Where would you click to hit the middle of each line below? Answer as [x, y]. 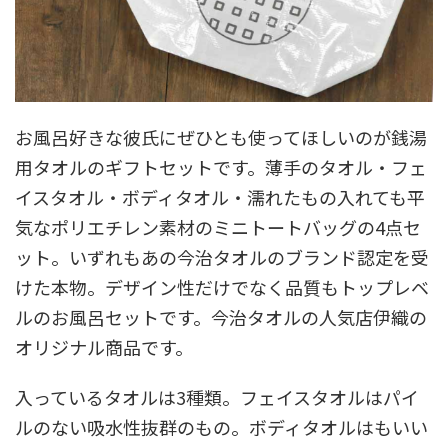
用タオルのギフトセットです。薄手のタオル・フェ [221, 166]
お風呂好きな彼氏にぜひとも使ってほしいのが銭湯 [221, 136]
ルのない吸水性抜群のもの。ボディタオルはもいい [221, 426]
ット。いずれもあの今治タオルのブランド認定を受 [222, 256]
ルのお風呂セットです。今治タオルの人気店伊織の [221, 316]
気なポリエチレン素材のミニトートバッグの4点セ [218, 226]
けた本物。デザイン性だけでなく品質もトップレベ [222, 286]
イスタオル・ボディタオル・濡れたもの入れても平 [220, 196]
